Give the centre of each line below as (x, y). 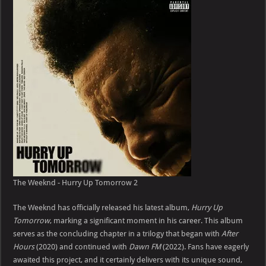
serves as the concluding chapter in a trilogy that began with (118, 233)
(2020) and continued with (82, 246)
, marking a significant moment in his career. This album (147, 220)
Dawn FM (145, 246)
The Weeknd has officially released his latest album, (102, 207)
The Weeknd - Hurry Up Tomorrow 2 (76, 182)
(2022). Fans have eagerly (205, 246)
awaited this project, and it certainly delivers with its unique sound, (128, 259)
